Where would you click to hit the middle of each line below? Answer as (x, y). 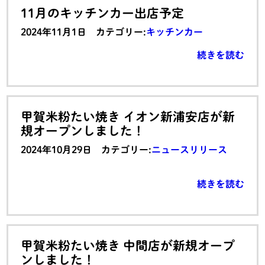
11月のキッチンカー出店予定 (103, 13)
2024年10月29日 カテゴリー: (86, 150)
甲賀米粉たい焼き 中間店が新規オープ (128, 246)
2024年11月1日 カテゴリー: (84, 32)
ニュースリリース (190, 150)
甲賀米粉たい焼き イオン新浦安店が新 (128, 116)
